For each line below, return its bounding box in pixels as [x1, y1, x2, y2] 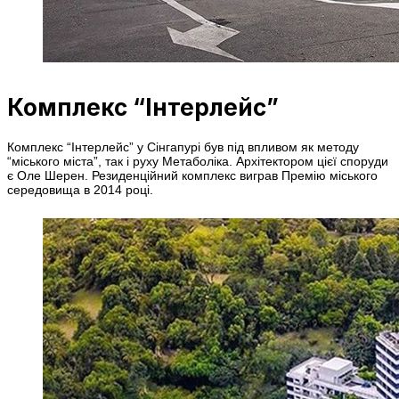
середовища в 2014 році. [7, 183, 153, 198]
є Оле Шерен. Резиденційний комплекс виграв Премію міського [7, 168, 378, 183]
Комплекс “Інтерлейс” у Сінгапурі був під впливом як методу [7, 140, 359, 155]
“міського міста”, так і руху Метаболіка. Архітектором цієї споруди [7, 154, 388, 169]
